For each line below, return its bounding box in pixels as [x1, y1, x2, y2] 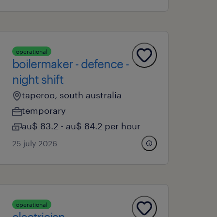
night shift [12, 72, 64, 86]
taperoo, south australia [22, 90, 122, 100]
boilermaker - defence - [12, 57, 129, 71]
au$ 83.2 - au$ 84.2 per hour [22, 121, 141, 131]
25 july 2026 [12, 139, 58, 148]
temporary [22, 105, 66, 116]
